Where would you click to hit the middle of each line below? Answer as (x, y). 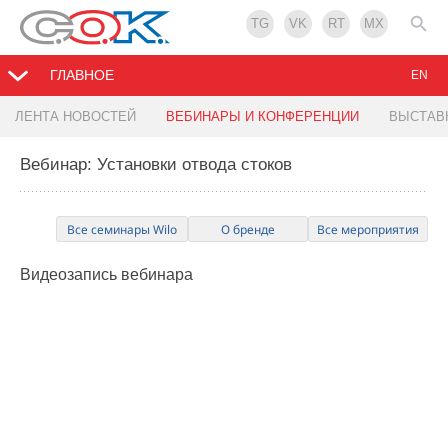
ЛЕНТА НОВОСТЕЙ (75, 117)
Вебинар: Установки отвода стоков (156, 165)
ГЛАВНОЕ (82, 75)
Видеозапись (70, 275)
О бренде (248, 230)
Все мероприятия (368, 230)
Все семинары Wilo (122, 230)
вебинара (157, 275)
